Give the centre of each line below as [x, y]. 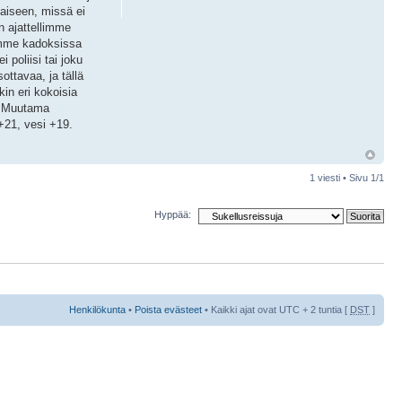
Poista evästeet [168, 309]
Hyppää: [173, 215]
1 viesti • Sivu [340, 178]
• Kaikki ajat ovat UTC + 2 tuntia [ [276, 309]
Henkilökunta [97, 309]
